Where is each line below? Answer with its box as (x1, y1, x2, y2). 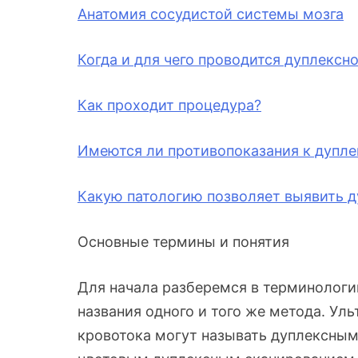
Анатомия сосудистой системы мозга (78, 6, 344, 23)
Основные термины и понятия (78, 233, 289, 251)
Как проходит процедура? (78, 97, 261, 114)
